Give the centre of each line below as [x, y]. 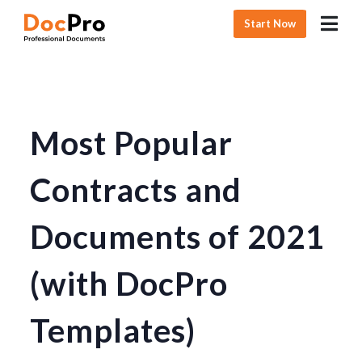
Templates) [113, 330]
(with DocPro [129, 284]
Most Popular [132, 143]
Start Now [270, 23]
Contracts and [136, 190]
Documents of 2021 [178, 237]
